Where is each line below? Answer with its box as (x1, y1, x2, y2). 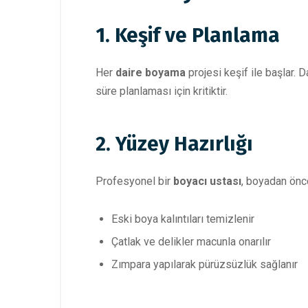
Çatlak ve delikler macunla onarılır (111, 234, 271, 248)
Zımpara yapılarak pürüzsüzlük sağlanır (111, 257, 298, 271)
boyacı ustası (173, 174, 241, 188)
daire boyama (115, 66, 186, 80)
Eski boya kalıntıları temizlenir (111, 212, 254, 225)
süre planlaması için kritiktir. (96, 85, 228, 98)
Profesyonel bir (96, 174, 173, 188)
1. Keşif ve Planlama (96, 23, 280, 48)
